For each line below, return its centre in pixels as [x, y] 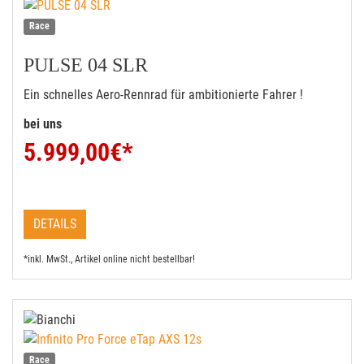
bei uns [44, 124]
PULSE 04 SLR [86, 65]
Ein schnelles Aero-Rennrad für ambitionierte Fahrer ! [163, 95]
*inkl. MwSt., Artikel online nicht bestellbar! [109, 259]
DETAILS [55, 224]
